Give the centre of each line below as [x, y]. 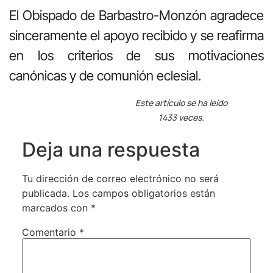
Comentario [50, 232]
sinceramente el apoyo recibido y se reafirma [136, 36]
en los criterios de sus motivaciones [136, 56]
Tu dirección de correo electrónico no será [120, 178]
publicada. [45, 193]
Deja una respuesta [111, 149]
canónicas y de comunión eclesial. [105, 76]
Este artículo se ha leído [182, 102]
